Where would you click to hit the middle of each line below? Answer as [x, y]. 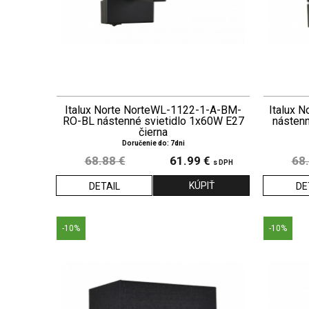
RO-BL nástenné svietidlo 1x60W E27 [153, 121]
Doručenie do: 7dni [153, 143]
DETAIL [104, 186]
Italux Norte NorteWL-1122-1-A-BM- [153, 110]
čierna [153, 132]
